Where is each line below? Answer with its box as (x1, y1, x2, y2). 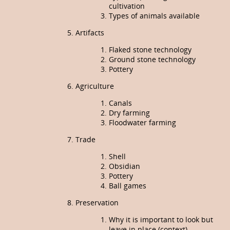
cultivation (109, 1, 145, 11)
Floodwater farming (109, 118, 176, 128)
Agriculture (75, 81, 114, 91)
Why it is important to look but (109, 215, 213, 225)
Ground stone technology (109, 54, 196, 65)
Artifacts (75, 28, 104, 38)
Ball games (109, 181, 146, 191)
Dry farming (109, 108, 150, 118)
